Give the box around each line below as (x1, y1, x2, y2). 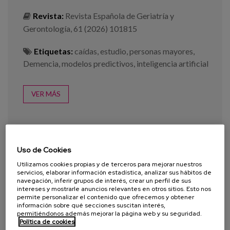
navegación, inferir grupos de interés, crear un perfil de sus (17, 176, 191, 184)
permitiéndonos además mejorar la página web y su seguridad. (17, 209, 202, 217)
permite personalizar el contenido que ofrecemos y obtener (17, 193, 195, 201)
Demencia (23, 59, 59, 69)
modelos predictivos (62, 59, 133, 69)
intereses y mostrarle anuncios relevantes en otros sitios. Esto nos (17, 184, 212, 193)
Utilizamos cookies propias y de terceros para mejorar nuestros (17, 160, 202, 168)
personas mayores (129, 46, 193, 56)
